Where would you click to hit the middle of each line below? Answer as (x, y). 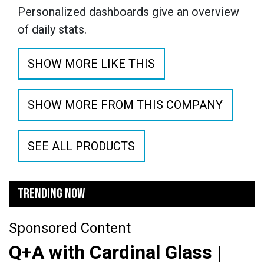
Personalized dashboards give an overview (128, 11)
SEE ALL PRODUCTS (81, 146)
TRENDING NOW (51, 193)
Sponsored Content (70, 228)
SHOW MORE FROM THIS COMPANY (125, 105)
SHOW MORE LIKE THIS (91, 63)
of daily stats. (54, 29)
